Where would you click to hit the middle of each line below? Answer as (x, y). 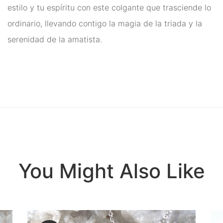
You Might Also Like (111, 171)
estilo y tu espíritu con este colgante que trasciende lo (109, 7)
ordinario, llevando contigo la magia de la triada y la (105, 23)
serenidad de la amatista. (55, 39)
